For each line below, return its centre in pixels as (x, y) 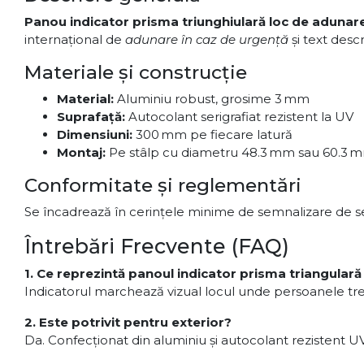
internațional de (75, 39)
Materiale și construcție (136, 72)
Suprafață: (91, 117)
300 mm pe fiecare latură (212, 134)
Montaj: (81, 152)
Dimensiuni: (95, 134)
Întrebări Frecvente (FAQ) (157, 246)
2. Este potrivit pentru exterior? (128, 322)
